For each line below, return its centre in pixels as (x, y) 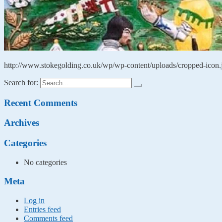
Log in (34, 201)
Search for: (21, 82)
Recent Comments (41, 103)
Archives (22, 123)
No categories (45, 162)
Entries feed (42, 210)
